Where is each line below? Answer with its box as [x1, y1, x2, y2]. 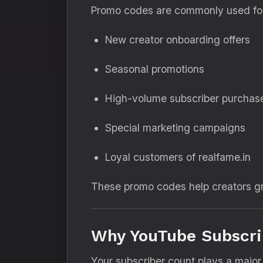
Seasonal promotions [105, 63, 204, 75]
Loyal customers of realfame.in [105, 151, 251, 163]
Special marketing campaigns [105, 122, 245, 134]
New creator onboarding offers [105, 33, 250, 46]
